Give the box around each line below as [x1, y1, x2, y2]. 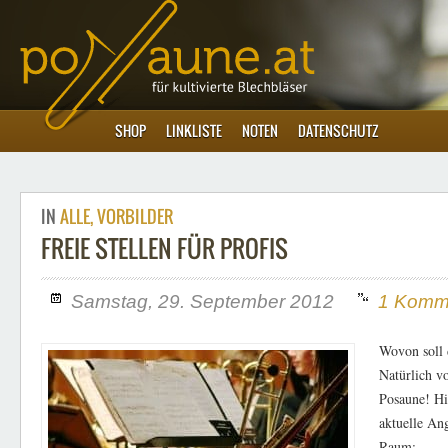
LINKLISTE [166, 120, 222, 141]
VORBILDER [97, 203, 173, 229]
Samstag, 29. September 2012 [71, 291, 334, 312]
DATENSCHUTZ [298, 120, 379, 141]
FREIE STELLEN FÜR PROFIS [41, 230, 288, 266]
